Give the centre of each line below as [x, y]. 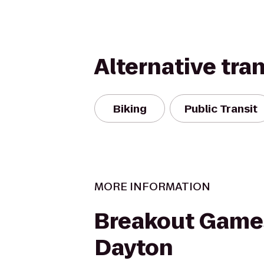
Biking [130, 108]
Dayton [134, 248]
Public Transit [221, 108]
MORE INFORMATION [152, 187]
